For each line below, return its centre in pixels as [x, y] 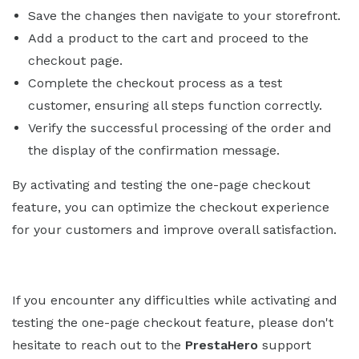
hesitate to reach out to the [99, 345]
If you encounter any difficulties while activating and [175, 300]
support [284, 345]
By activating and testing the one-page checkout [161, 184]
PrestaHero [222, 345]
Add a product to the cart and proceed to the [168, 38]
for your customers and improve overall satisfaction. [174, 229]
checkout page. [75, 60]
